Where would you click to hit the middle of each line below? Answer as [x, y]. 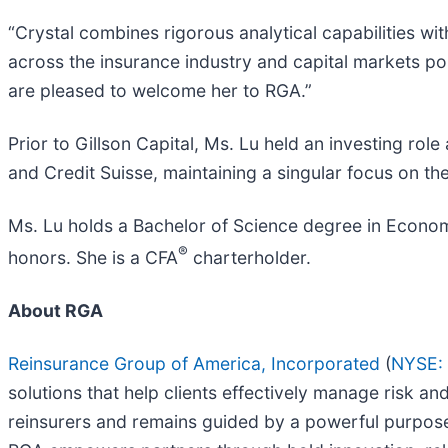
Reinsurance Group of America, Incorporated [194, 363]
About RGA [55, 310]
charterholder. [249, 257]
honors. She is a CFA [93, 257]
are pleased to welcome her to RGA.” [160, 90]
